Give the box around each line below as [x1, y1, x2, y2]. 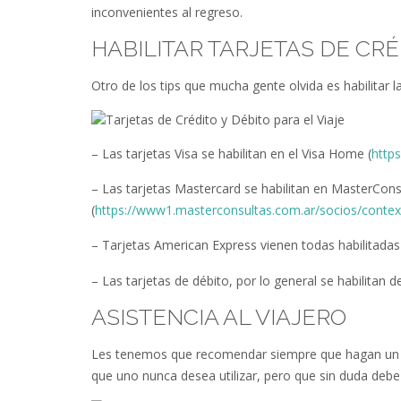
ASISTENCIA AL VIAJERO [91, 303, 346, 331]
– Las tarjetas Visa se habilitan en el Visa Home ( [91, 144, 371, 162]
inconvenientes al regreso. [91, 3, 243, 21]
